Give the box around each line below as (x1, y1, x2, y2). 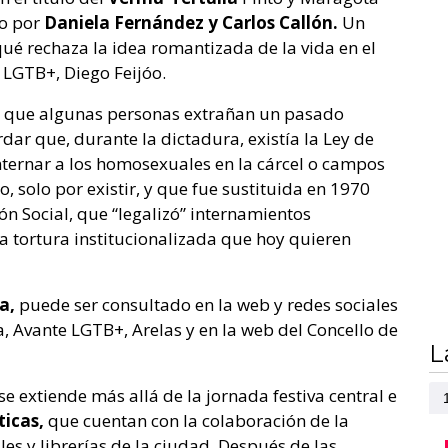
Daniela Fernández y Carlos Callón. (44, 11, 338, 35)
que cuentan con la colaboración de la (44, 409, 349, 433)
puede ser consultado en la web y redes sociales (15, 293, 398, 317)
